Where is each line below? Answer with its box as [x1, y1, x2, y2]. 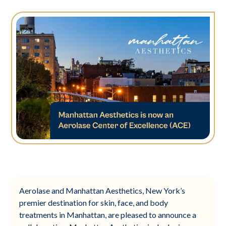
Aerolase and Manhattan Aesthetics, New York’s [19, 185, 186, 195]
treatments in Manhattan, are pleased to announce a [19, 209, 197, 219]
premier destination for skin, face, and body [19, 197, 168, 207]
